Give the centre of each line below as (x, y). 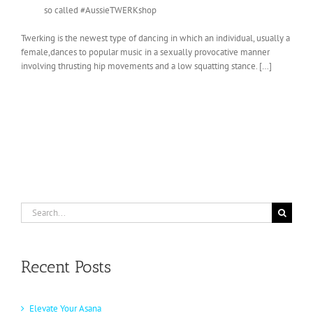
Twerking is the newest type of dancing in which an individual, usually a (155, 38)
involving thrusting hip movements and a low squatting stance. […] (146, 66)
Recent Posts (66, 267)
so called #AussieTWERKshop (89, 10)
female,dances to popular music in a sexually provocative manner (145, 52)
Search (33, 209)
